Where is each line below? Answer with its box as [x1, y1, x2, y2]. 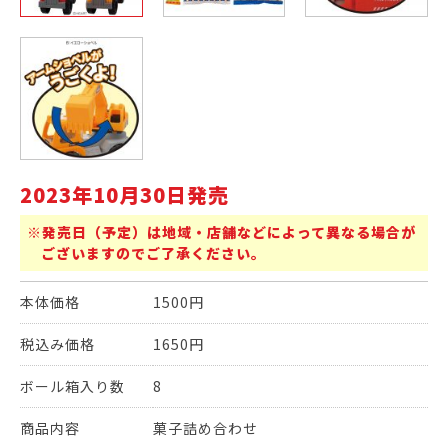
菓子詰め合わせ [153, 418, 258, 438]
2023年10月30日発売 [20, 180, 229, 209]
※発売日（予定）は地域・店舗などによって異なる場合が [27, 222, 416, 242]
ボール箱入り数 [20, 376, 125, 396]
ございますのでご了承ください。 [41, 243, 266, 263]
